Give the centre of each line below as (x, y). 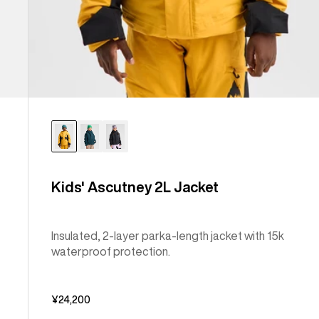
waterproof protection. (111, 251)
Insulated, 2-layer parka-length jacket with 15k (168, 235)
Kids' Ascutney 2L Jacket (135, 187)
